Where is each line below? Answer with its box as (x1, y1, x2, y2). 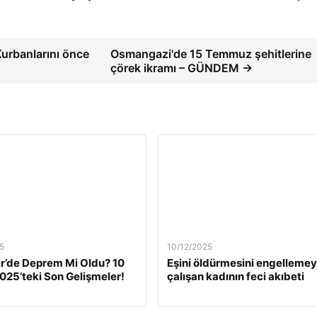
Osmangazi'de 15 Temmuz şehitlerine (110, 47, 311, 61)
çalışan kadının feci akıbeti (166, 270, 304, 283)
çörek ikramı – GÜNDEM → (110, 61, 253, 75)
